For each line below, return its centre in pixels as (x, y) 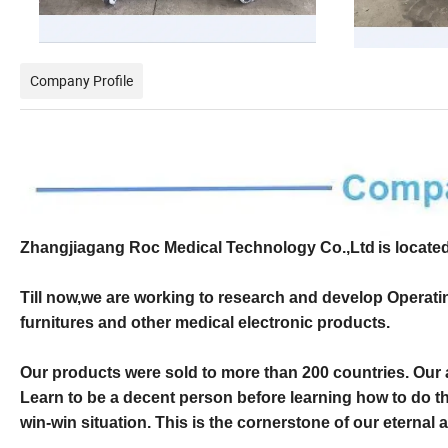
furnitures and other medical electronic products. (205, 323)
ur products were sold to (124, 373)
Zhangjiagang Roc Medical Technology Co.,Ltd (197, 248)
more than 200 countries (311, 373)
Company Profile (81, 80)
